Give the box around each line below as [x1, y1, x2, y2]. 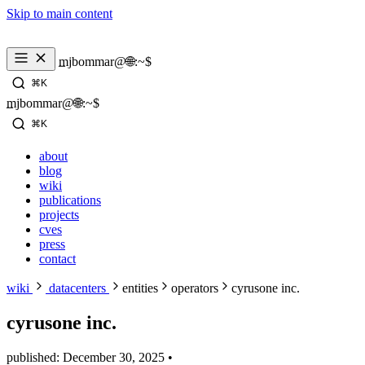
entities [122, 281, 158, 295]
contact [39, 252, 76, 266]
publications [39, 193, 101, 207]
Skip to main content [7, 7, 112, 20]
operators [171, 281, 218, 295]
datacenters [46, 281, 109, 295]
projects [39, 208, 79, 222]
